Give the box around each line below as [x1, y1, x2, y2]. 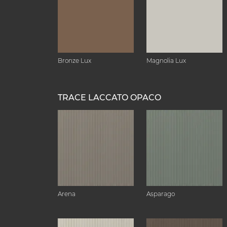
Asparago [146, 190, 175, 198]
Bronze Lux [58, 57, 91, 64]
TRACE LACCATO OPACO [58, 93, 161, 102]
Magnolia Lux [146, 57, 186, 64]
